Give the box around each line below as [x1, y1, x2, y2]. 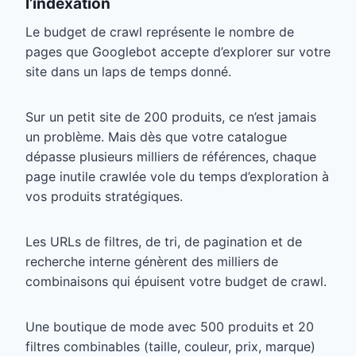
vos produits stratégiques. [25, 188, 183, 205]
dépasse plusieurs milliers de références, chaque [25, 149, 316, 165]
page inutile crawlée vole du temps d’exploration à [25, 168, 329, 185]
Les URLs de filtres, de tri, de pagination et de [25, 234, 302, 250]
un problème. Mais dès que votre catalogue [25, 129, 287, 145]
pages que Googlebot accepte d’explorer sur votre [25, 44, 331, 60]
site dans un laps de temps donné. [25, 64, 231, 80]
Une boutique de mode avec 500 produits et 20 [25, 319, 314, 335]
